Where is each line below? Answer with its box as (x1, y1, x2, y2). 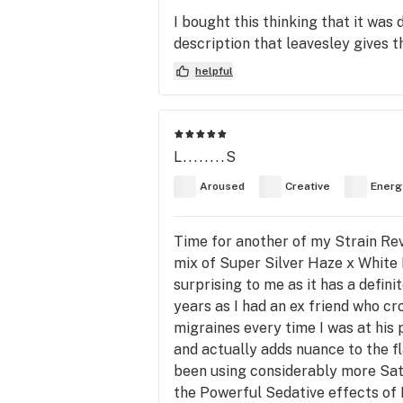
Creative (285, 180, 330, 193)
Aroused (200, 180, 245, 193)
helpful (195, 64, 233, 77)
